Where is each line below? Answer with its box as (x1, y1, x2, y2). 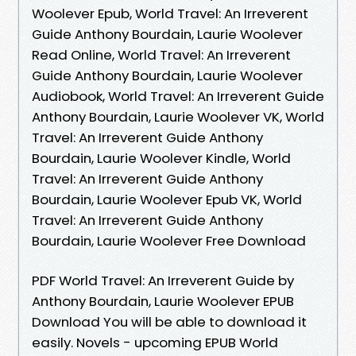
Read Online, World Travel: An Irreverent (32, 44, 291, 64)
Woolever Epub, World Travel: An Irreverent (32, 3, 308, 23)
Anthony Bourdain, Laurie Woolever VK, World (32, 106, 324, 126)
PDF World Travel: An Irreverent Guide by (32, 270, 294, 290)
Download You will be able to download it (32, 311, 307, 331)
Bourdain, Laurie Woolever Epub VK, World (32, 189, 302, 209)
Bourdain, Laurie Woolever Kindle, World (32, 148, 291, 168)
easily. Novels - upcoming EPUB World (32, 332, 278, 352)
